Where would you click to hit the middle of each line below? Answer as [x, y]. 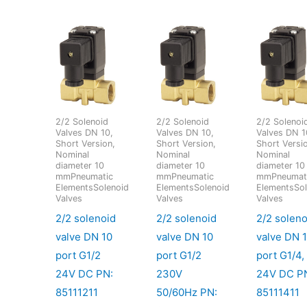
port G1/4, [281, 255]
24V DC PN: [85, 273]
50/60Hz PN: [186, 292]
